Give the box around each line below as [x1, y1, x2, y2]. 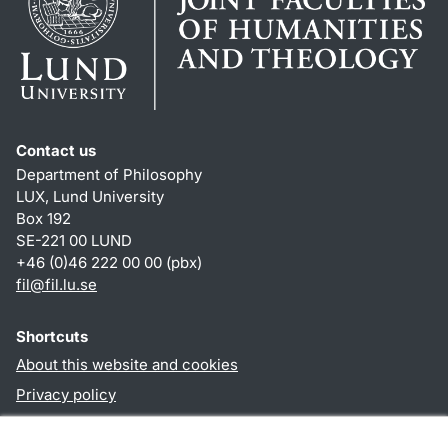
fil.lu [45, 275, 76, 295]
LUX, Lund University [16, 187, 164, 207]
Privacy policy [16, 385, 116, 405]
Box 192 [16, 209, 71, 229]
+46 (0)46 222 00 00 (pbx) [16, 253, 202, 273]
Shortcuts [16, 327, 88, 347]
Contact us [16, 141, 96, 161]
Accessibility [16, 415, 107, 435]
